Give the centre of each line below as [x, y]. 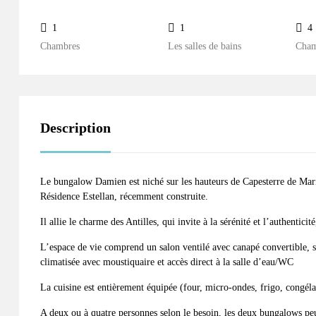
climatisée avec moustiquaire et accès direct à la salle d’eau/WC [167, 262]
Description [75, 128]
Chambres [60, 46]
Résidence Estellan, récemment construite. [124, 196]
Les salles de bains [205, 46]
